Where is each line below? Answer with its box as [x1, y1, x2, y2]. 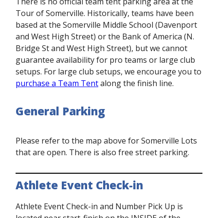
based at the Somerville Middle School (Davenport [16, 19, 197, 30]
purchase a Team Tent [16, 78, 98, 89]
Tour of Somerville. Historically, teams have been [16, 8, 194, 18]
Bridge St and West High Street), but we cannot [16, 43, 187, 54]
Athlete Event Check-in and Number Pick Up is [16, 201, 183, 212]
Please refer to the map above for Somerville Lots [16, 135, 197, 146]
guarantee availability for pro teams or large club [16, 54, 195, 65]
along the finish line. [98, 78, 174, 89]
